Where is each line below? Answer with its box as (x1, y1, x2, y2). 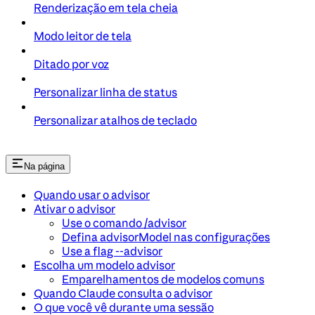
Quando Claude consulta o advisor (34, 285, 212, 300)
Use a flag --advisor (62, 243, 162, 258)
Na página (24, 161, 65, 172)
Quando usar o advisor (34, 187, 150, 202)
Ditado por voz (34, 57, 109, 72)
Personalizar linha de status (34, 85, 177, 100)
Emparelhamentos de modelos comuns (62, 271, 264, 286)
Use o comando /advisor (62, 215, 186, 230)
